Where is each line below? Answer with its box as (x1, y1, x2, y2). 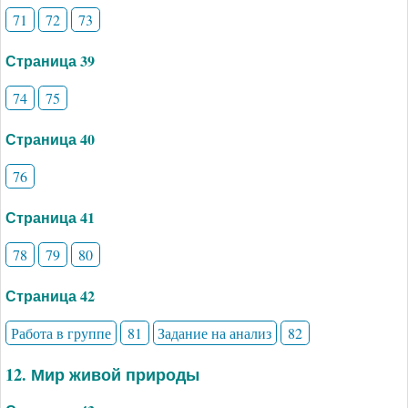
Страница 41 (5, 206, 95, 228)
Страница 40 (5, 127, 95, 149)
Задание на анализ (158, 322, 272, 342)
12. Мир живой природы (5, 362, 199, 386)
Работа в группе (10, 322, 111, 342)
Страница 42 (5, 284, 95, 306)
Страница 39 (5, 49, 95, 71)
